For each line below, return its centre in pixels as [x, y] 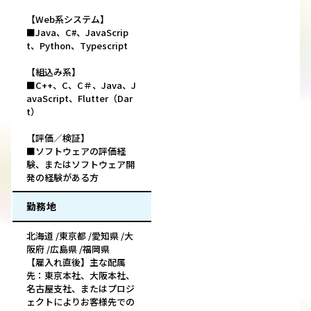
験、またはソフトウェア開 [81, 165]
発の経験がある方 [62, 178]
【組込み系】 [53, 72]
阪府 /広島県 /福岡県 [68, 249]
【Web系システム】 [68, 19]
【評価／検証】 [58, 138]
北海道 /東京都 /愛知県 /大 [80, 236]
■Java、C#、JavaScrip [77, 33]
